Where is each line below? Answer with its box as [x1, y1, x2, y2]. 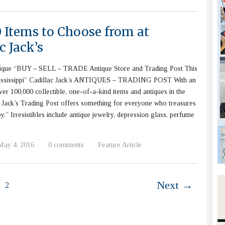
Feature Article [98, 141, 142, 149]
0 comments [48, 141, 84, 149]
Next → [157, 179, 193, 191]
